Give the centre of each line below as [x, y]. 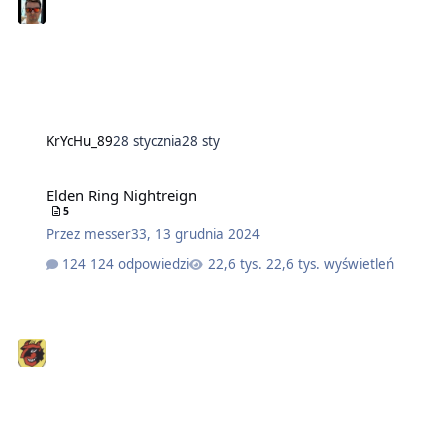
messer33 [115, 233]
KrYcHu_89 [79, 140]
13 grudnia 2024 [207, 233]
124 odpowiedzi [140, 264]
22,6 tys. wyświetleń [330, 264]
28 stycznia [147, 140]
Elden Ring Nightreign [121, 194]
